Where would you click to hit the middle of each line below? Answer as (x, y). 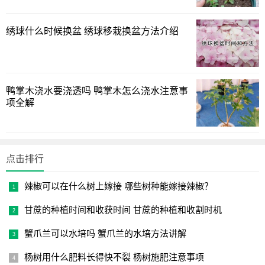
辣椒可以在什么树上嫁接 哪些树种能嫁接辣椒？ (119, 186)
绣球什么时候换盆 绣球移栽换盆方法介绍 (92, 31)
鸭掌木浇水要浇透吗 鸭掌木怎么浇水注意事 (97, 91)
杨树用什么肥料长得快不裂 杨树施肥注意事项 (114, 257)
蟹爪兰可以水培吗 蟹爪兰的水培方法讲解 (105, 233)
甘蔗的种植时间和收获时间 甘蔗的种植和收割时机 (123, 210)
